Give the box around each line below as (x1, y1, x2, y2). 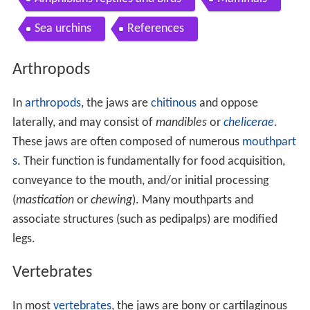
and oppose (196, 96, 258, 110)
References (127, 22, 184, 36)
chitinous (150, 96, 197, 110)
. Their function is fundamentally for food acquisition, (17, 154, 285, 168)
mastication (15, 193, 74, 207)
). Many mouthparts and (131, 193, 253, 207)
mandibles (155, 116, 207, 129)
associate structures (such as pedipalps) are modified (12, 212, 277, 226)
